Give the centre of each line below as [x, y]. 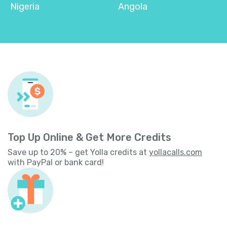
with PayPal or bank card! [56, 162]
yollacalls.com [176, 152]
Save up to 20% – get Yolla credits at [78, 152]
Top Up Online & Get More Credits [89, 137]
